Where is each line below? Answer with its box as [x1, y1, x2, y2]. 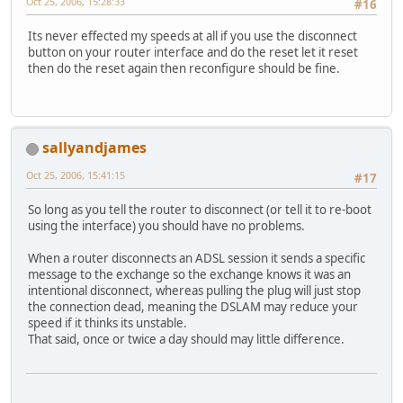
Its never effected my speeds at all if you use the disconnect [28, 27, 357, 44]
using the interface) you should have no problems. [28, 217, 305, 234]
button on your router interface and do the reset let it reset [28, 43, 358, 60]
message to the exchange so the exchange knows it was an [28, 265, 351, 282]
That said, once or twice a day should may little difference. [28, 330, 345, 347]
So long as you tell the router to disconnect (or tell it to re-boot [28, 201, 372, 218]
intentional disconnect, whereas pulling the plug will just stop [28, 282, 361, 299]
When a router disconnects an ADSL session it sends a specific [28, 249, 365, 266]
